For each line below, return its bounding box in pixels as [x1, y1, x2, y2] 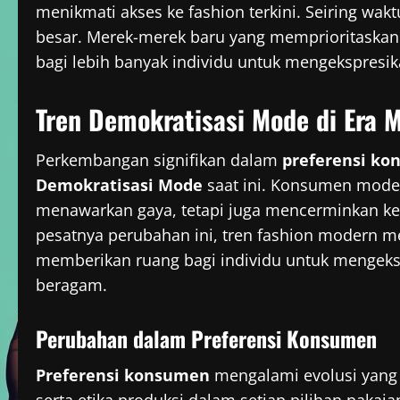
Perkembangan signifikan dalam [36, 149, 282, 171]
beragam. [36, 274, 107, 296]
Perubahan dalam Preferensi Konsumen [36, 322, 377, 355]
